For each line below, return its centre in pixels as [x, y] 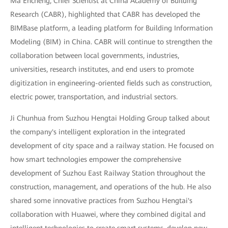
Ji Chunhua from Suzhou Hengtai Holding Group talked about [110, 118]
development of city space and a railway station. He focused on [112, 146]
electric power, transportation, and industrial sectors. [94, 97]
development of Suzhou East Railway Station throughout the [108, 173]
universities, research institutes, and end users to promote [102, 69]
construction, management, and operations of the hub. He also [111, 187]
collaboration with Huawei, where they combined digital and [108, 215]
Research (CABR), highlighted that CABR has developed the [105, 15]
